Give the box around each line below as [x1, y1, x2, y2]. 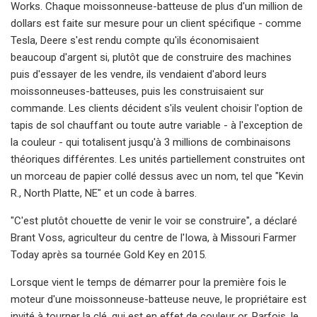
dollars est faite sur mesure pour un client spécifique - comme [11, 16, 301, 30]
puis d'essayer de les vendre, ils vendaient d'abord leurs [11, 67, 267, 81]
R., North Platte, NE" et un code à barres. [11, 186, 197, 200]
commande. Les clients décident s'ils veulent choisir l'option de [11, 101, 303, 115]
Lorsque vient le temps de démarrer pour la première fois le [11, 275, 287, 289]
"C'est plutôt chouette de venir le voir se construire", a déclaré [11, 214, 297, 227]
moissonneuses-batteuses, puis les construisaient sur [11, 84, 264, 98]
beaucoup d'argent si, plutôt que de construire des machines [11, 50, 292, 64]
